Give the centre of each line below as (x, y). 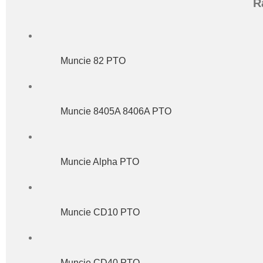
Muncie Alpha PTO (100, 161)
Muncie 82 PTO (93, 60)
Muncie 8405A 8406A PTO (116, 111)
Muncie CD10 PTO (100, 212)
